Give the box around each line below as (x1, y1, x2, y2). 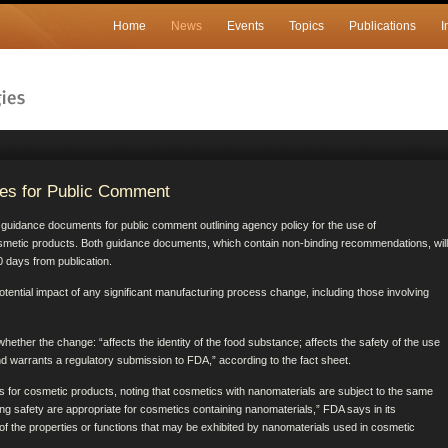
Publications (349, 19, 416, 33)
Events (227, 19, 264, 33)
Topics (289, 19, 324, 33)
